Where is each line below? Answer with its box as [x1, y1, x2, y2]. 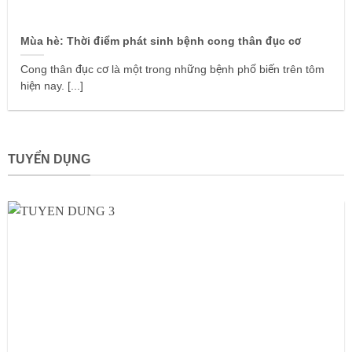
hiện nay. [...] [20, 79, 84, 92]
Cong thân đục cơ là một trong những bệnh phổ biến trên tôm [20, 63, 325, 75]
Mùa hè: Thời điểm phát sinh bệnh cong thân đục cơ [20, 35, 302, 47]
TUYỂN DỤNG [7, 152, 90, 166]
